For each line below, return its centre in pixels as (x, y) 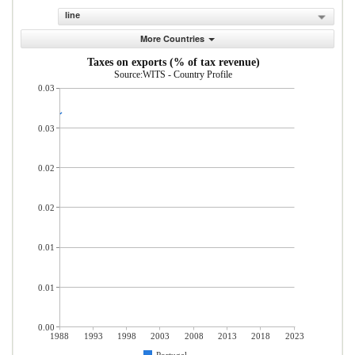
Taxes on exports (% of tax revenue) (174, 62)
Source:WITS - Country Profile (173, 74)
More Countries (172, 38)
